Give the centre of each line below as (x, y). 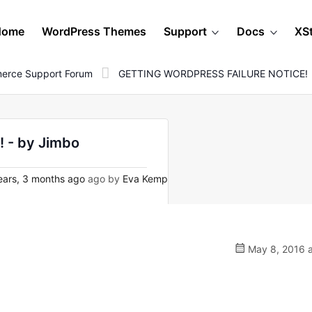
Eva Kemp (145, 179)
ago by (104, 179)
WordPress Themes (94, 31)
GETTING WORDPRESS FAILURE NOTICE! (213, 73)
